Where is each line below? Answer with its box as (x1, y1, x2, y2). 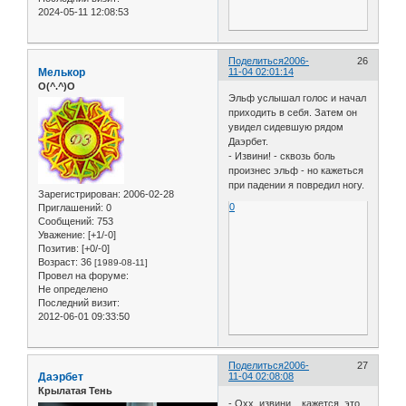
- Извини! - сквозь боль (228, 150, 336, 162)
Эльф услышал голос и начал (228, 92, 367, 104)
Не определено (38, 284, 108, 295)
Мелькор (38, 65, 85, 79)
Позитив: (38, 243, 79, 255)
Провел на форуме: (38, 270, 129, 282)
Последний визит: (38, 297, 120, 309)
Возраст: (38, 256, 78, 268)
